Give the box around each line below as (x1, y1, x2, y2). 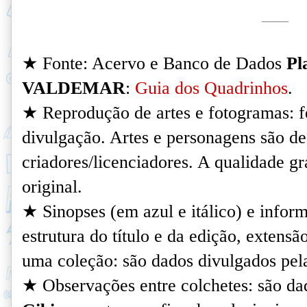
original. (22, 176, 82, 197)
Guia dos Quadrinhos (135, 77, 288, 98)
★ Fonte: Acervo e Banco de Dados (22, 53, 286, 73)
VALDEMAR (22, 77, 125, 98)
